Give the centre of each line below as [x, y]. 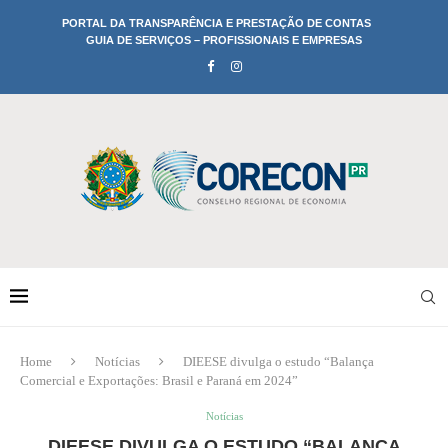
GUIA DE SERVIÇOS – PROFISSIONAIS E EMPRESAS [224, 40]
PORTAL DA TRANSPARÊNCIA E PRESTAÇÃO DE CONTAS [216, 23]
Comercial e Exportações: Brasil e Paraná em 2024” [159, 380]
